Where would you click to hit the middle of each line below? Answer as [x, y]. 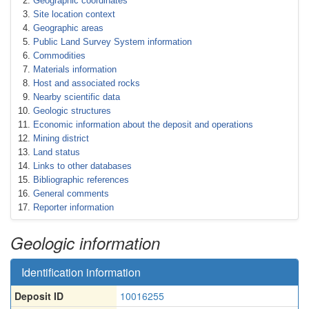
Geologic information [85, 243]
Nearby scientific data [77, 97]
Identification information [81, 272]
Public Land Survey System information [112, 42]
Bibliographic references [81, 180]
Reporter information [73, 207]
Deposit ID [39, 296]
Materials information [75, 69]
